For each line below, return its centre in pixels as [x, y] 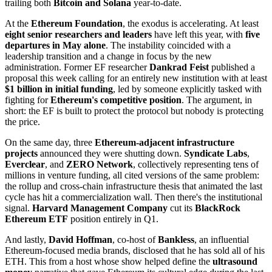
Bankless [176, 240]
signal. [19, 208]
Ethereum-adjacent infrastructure [165, 143]
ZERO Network [100, 165]
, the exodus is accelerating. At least [191, 24]
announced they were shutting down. [111, 154]
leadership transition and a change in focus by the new [108, 56]
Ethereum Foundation [77, 24]
